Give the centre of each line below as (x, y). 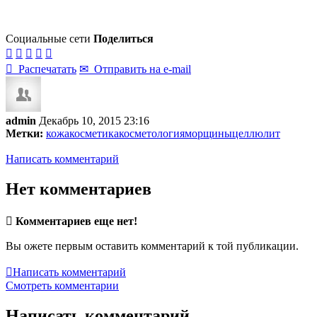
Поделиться (123, 38)
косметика (94, 133)
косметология (152, 133)
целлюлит (256, 133)
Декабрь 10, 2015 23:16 (94, 120)
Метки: (24, 133)
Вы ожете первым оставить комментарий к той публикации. (152, 246)
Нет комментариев (79, 189)
